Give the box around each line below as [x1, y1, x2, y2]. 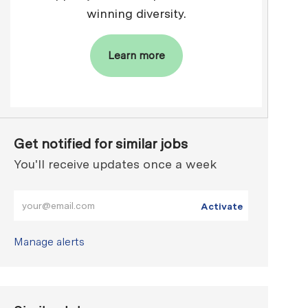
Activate [200, 201, 243, 212]
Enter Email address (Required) [13, 190, 170, 203]
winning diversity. [87, 5, 186, 21]
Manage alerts [14, 235, 85, 249]
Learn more [107, 49, 165, 62]
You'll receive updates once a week [14, 157, 217, 172]
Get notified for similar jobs [14, 135, 188, 153]
